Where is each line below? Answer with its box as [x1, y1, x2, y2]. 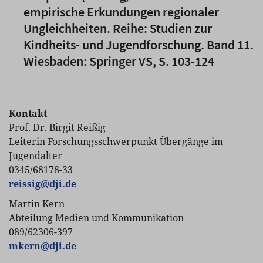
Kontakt [9, 106, 47, 120]
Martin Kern [9, 197, 65, 210]
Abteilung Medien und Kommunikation [9, 211, 184, 224]
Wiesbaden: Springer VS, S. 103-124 [23, 52, 214, 69]
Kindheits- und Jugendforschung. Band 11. [23, 36, 254, 53]
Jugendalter [9, 149, 62, 162]
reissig [9, 177, 41, 190]
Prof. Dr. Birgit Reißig [9, 120, 106, 134]
